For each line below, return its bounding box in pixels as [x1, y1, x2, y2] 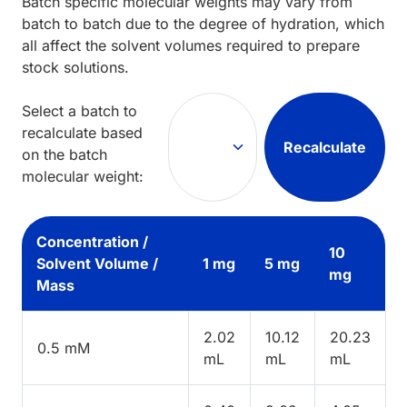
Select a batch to [22, 101, 137, 120]
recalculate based [22, 123, 143, 142]
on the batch [22, 144, 107, 164]
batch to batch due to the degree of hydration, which [22, 14, 384, 33]
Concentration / [36, 232, 148, 251]
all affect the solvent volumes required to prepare [22, 35, 360, 55]
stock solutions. [22, 57, 129, 76]
